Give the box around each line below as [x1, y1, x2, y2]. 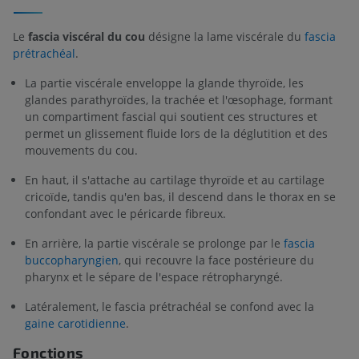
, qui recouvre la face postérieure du [119, 252, 314, 268]
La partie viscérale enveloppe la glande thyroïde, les [25, 75, 304, 91]
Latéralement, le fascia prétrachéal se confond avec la [25, 298, 314, 314]
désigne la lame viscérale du [145, 28, 305, 44]
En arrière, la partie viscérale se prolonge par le [25, 235, 284, 251]
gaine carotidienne [25, 315, 126, 331]
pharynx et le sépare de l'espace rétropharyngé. [25, 268, 283, 284]
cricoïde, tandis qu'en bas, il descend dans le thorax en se [25, 188, 336, 204]
